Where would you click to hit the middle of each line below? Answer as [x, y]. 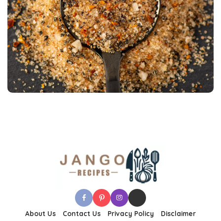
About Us [40, 214]
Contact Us [82, 214]
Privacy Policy [131, 214]
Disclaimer [178, 214]
